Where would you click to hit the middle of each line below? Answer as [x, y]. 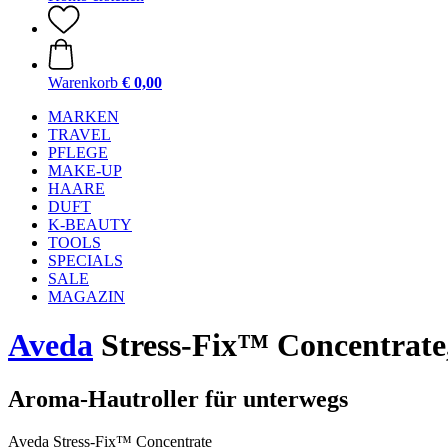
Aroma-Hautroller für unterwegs [178, 398]
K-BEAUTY [90, 224]
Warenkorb [83, 82]
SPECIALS [85, 260]
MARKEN [83, 116]
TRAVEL [79, 134]
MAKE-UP [85, 170]
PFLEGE [78, 152]
